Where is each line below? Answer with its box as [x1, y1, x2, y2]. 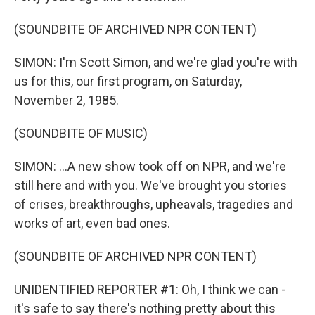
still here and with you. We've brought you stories [14, 178, 287, 193]
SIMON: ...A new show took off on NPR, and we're [14, 159, 286, 174]
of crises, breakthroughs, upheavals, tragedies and [14, 197, 293, 212]
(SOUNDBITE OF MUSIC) [14, 126, 148, 141]
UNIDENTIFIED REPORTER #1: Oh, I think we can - [14, 282, 285, 297]
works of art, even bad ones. [14, 216, 170, 231]
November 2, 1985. [14, 93, 119, 108]
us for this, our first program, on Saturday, [14, 74, 242, 89]
